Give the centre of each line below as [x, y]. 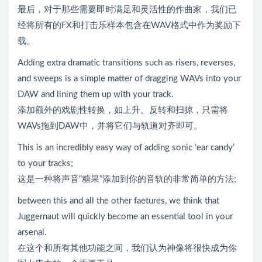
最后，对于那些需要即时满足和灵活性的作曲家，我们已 [127, 9]
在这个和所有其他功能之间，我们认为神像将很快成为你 [127, 248]
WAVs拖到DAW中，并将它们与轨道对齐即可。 [110, 126]
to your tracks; [45, 163]
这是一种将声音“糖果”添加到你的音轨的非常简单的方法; [127, 179]
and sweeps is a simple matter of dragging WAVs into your [129, 78]
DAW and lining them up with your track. [96, 94]
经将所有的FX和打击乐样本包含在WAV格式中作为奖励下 [129, 25]
